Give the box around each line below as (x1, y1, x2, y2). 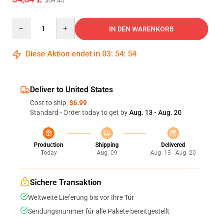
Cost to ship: (30, 99, 69, 107)
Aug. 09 (96, 149, 117, 156)
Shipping (95, 141, 119, 148)
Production (34, 141, 63, 148)
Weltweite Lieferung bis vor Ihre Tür (28, 193, 134, 201)
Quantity (11, 18, 38, 26)
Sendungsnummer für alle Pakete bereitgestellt (28, 207, 169, 215)
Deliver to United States (30, 85, 113, 94)
